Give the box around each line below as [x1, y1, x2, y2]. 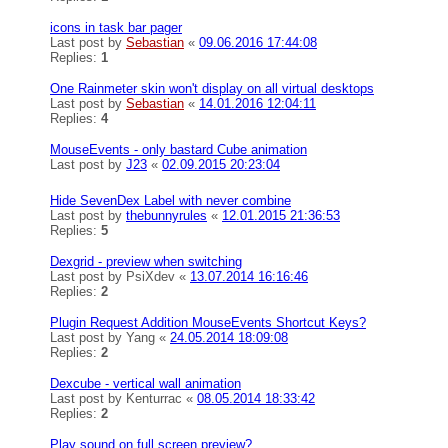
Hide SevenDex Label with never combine [50, 193, 291, 208]
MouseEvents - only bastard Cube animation [50, 142, 307, 157]
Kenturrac [126, 391, 182, 406]
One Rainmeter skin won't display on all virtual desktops [50, 81, 374, 96]
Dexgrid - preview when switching [50, 254, 242, 269]
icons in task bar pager [50, 20, 182, 35]
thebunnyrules [126, 208, 207, 223]
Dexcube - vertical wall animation [50, 376, 241, 391]
